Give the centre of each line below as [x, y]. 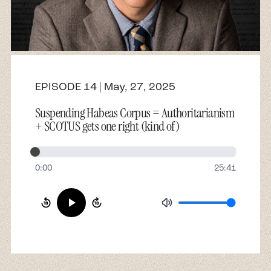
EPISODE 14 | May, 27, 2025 [105, 87]
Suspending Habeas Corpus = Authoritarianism [135, 113]
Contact [31, 58]
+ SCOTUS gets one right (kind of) [107, 126]
